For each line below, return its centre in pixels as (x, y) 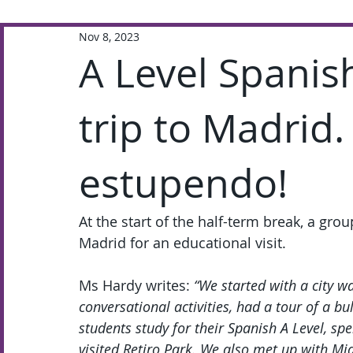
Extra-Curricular (83, 39)
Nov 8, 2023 (109, 36)
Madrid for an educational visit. (182, 243)
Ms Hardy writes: (136, 285)
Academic (199, 39)
